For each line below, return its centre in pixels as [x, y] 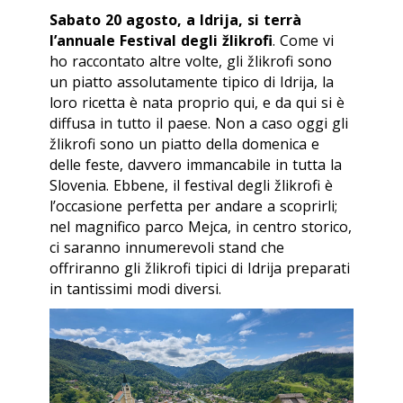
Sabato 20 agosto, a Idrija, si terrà [175, 20]
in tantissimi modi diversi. [135, 289]
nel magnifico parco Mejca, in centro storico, [201, 227]
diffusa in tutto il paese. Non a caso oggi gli [199, 124]
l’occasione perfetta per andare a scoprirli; [193, 206]
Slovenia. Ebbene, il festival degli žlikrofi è [191, 186]
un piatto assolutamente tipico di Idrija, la [192, 82]
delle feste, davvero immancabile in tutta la [196, 165]
